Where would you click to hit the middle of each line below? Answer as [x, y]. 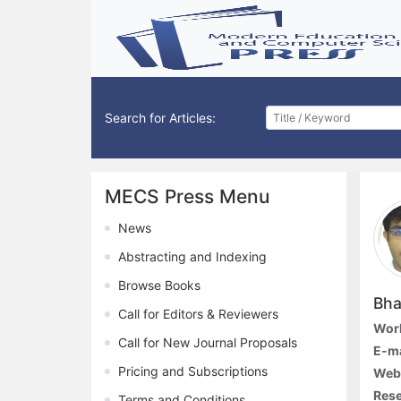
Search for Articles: [160, 118]
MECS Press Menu [187, 197]
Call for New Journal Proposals [208, 343]
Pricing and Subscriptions [193, 371]
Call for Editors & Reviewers [198, 314]
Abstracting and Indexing [192, 257]
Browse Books [159, 286]
